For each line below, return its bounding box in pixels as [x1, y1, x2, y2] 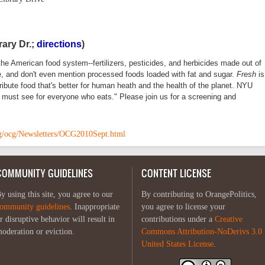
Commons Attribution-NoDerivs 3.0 [141, 227, 262, 236]
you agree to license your [141, 202, 225, 211]
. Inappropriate [70, 202, 119, 211]
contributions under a [141, 214, 215, 224]
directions [37, 39, 82, 50]
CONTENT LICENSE [141, 166, 211, 180]
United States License [141, 239, 214, 248]
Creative [215, 214, 243, 224]
